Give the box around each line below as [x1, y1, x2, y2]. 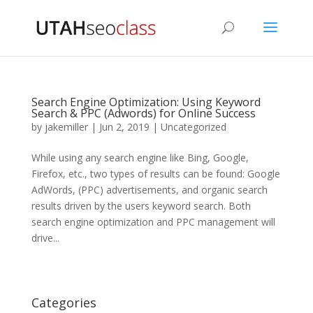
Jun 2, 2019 [99, 120, 150, 133]
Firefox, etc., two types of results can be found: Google [31, 167, 280, 180]
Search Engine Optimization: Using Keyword [31, 94, 261, 110]
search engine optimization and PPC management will [31, 215, 275, 228]
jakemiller [44, 120, 88, 133]
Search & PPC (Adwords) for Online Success [31, 105, 256, 121]
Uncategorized [160, 120, 226, 133]
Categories [31, 294, 96, 311]
